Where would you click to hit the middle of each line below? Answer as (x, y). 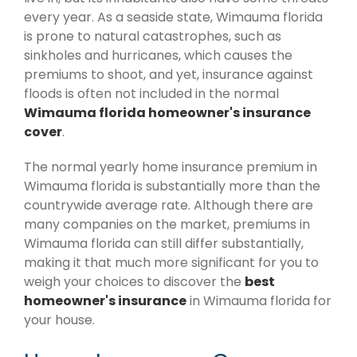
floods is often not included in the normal (151, 93)
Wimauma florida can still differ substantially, (164, 243)
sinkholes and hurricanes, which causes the (158, 55)
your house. (59, 320)
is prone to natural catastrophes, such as (153, 36)
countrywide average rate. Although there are (169, 205)
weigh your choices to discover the (134, 281)
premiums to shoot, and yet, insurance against (169, 74)
